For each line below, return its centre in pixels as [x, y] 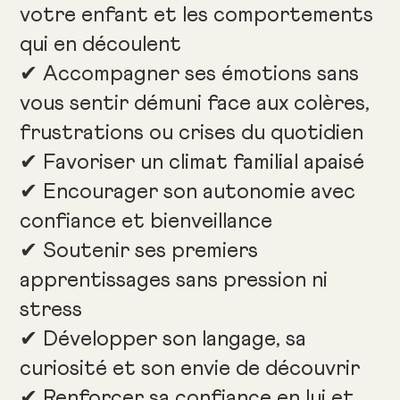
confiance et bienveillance [146, 222]
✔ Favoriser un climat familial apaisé [192, 163]
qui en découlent [101, 45]
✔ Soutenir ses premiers [139, 251]
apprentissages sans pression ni [174, 281]
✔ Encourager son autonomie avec [188, 192]
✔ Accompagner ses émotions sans [190, 75]
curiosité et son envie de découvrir [190, 369]
